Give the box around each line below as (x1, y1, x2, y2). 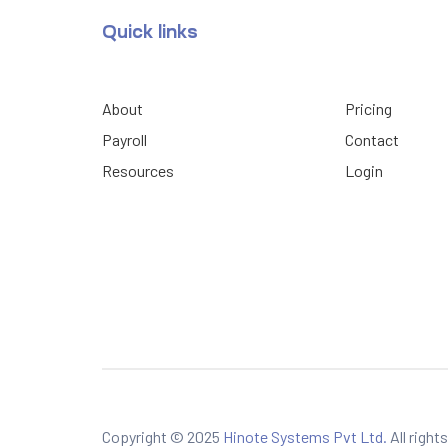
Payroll (102, 130, 147, 150)
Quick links (102, 23, 198, 42)
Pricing (345, 99, 392, 119)
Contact (345, 130, 399, 150)
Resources (102, 161, 174, 181)
